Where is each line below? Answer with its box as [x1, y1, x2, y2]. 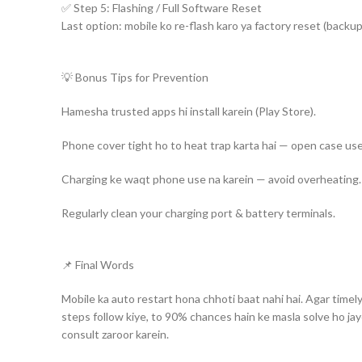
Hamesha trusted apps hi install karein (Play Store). [61, 104, 316, 118]
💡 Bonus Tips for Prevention [61, 70, 208, 84]
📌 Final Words [61, 258, 134, 271]
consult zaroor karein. [61, 327, 169, 341]
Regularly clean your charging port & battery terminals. [61, 206, 335, 220]
